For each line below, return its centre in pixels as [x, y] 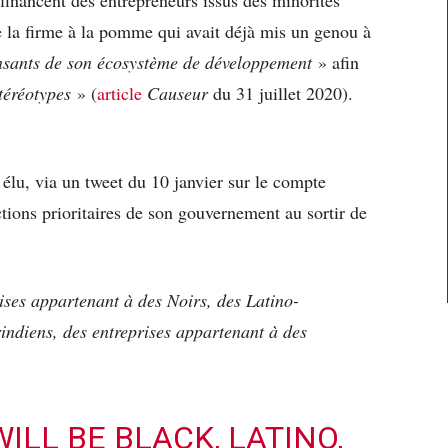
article [122, 92]
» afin [338, 61]
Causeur [177, 92]
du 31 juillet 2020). [280, 92]
